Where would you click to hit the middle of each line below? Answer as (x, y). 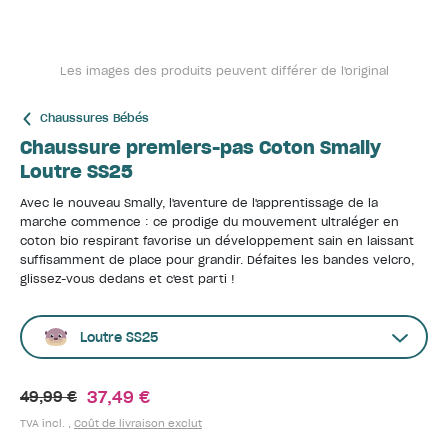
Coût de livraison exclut (138, 423)
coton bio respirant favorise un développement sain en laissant (217, 241)
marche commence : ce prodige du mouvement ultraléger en (209, 222)
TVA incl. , (47, 423)
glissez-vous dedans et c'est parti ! (127, 279)
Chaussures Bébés (94, 118)
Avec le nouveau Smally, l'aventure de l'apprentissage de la (199, 203)
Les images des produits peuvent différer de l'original (224, 71)
